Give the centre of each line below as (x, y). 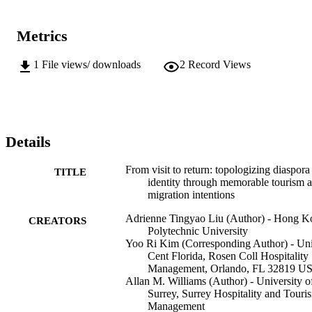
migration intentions (191, 195)
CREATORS (57, 221)
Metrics (42, 36)
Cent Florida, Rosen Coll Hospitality (228, 256)
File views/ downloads (91, 64)
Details (28, 141)
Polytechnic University (198, 231)
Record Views (219, 64)
